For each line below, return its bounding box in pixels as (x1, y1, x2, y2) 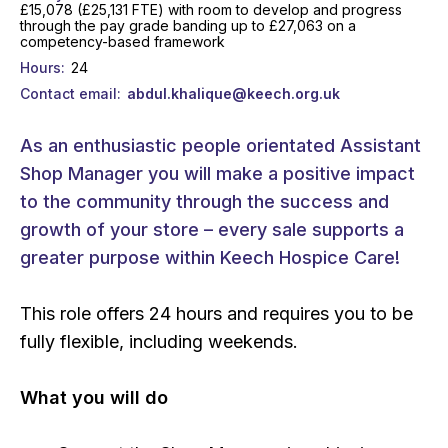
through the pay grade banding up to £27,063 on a (20, 16, 356, 34)
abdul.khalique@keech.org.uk (126, 84, 340, 102)
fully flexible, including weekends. (20, 330, 298, 352)
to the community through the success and (20, 190, 389, 212)
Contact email (20, 84, 117, 102)
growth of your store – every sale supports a (20, 218, 404, 240)
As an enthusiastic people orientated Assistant (20, 134, 421, 156)
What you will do (20, 386, 168, 408)
